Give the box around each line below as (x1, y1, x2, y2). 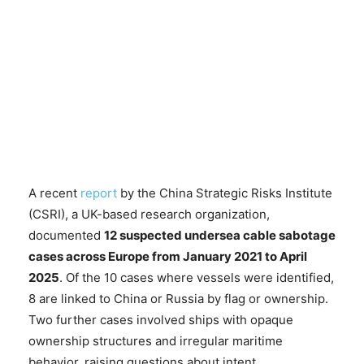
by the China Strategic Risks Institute (117, 184, 332, 201)
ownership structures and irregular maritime (28, 332, 283, 349)
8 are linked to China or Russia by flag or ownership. (28, 290, 328, 306)
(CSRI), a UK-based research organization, (28, 206, 270, 222)
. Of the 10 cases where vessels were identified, (59, 269, 334, 285)
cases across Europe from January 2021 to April (28, 248, 307, 264)
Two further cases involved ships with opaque (28, 311, 293, 327)
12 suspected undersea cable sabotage (104, 227, 336, 243)
